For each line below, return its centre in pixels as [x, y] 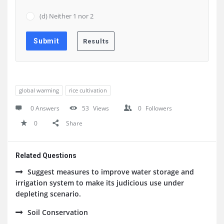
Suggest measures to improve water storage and [111, 172]
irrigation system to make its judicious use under [100, 183]
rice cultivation [88, 90]
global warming [39, 90]
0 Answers [45, 108]
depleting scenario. [48, 194]
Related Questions [46, 155]
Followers [159, 108]
